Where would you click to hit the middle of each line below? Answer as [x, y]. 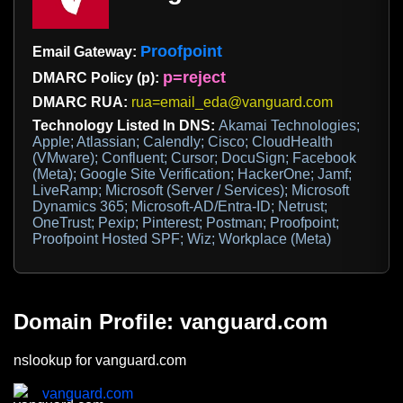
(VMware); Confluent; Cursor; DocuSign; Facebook [194, 158]
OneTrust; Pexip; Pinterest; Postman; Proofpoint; [186, 223]
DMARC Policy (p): [98, 78]
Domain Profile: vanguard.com [170, 322]
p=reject [194, 78]
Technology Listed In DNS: [125, 126]
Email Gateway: [86, 52]
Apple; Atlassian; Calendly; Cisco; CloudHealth [183, 142]
